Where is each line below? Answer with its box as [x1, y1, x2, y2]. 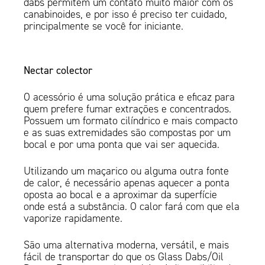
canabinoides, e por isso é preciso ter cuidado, [24, 7, 228, 21]
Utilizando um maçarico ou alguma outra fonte [24, 164, 230, 177]
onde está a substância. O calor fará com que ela [24, 199, 240, 213]
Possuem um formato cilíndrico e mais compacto [24, 114, 238, 127]
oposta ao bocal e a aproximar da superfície [24, 188, 218, 201]
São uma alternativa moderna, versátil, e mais [24, 238, 230, 251]
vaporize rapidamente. [24, 211, 123, 225]
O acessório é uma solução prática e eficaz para [24, 90, 235, 104]
